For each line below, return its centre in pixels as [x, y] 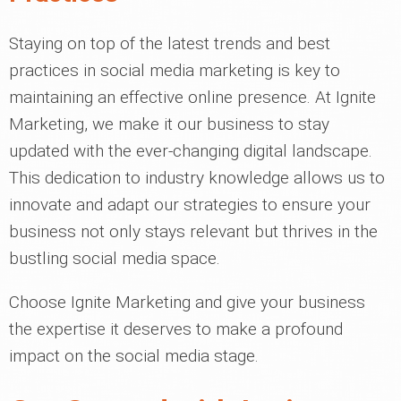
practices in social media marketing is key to [175, 70]
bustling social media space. [115, 258]
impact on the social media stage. [134, 356]
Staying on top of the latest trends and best [170, 43]
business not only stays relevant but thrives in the [193, 231]
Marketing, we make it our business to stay [169, 124]
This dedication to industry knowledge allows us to [197, 178]
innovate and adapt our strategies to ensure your [190, 205]
